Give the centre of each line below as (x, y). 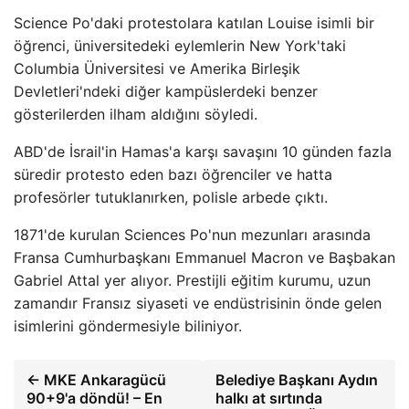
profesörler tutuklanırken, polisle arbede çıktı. (171, 197)
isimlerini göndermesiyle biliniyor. (128, 326)
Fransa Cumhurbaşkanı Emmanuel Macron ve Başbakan (204, 257)
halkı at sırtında (268, 398)
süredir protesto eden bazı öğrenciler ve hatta (173, 174)
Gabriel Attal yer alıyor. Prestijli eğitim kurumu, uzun (192, 280)
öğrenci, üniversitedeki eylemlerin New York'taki (180, 46)
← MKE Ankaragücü (96, 380)
